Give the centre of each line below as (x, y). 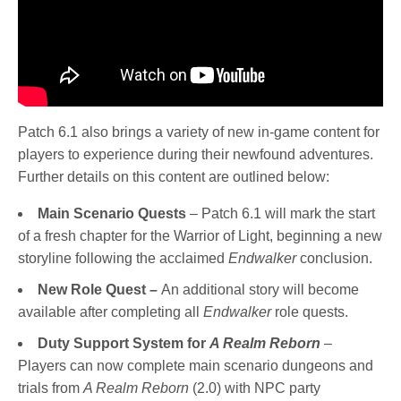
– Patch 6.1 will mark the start (281, 214)
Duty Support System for (124, 344)
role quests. (311, 312)
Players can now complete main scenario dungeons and (196, 366)
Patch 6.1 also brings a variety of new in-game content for (199, 132)
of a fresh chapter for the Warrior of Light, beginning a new (200, 236)
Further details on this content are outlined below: (174, 177)
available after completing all (111, 312)
